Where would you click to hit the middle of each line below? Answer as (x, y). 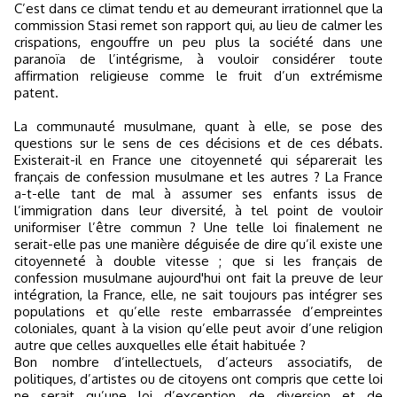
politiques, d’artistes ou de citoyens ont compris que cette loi (198, 379)
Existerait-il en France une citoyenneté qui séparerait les (198, 160)
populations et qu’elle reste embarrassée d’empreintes (198, 311)
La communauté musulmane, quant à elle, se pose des (198, 126)
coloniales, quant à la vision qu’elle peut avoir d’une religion (198, 328)
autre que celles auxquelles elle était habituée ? (160, 345)
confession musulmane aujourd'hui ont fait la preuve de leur (198, 278)
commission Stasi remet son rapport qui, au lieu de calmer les (198, 25)
